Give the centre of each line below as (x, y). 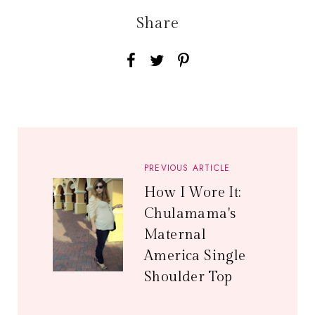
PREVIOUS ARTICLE (187, 168)
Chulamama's (190, 214)
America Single (195, 256)
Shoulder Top (188, 277)
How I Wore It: (193, 193)
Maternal (175, 235)
